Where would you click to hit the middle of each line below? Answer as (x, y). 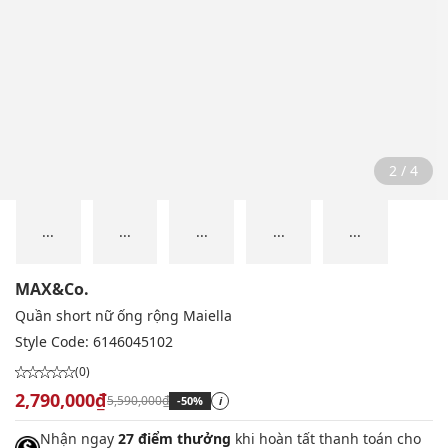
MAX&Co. (52, 289)
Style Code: (54, 342)
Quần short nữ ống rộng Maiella (123, 316)
